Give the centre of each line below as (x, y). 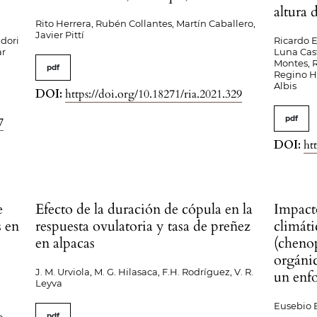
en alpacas (65, 243)
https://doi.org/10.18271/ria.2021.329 (154, 94)
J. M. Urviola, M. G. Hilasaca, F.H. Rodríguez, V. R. (145, 272)
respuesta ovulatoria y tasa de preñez (143, 226)
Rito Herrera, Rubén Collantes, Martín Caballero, (146, 23)
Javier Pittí (60, 35)
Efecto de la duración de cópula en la (144, 209)
